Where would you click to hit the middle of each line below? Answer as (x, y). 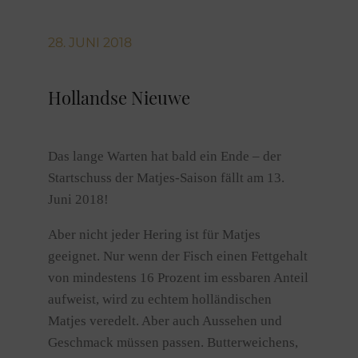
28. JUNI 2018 (90, 43)
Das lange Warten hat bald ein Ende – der (165, 156)
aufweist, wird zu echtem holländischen (160, 299)
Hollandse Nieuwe (119, 97)
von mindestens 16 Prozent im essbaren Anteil (178, 278)
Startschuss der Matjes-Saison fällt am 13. (166, 178)
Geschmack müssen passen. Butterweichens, (173, 342)
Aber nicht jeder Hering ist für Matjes (154, 235)
